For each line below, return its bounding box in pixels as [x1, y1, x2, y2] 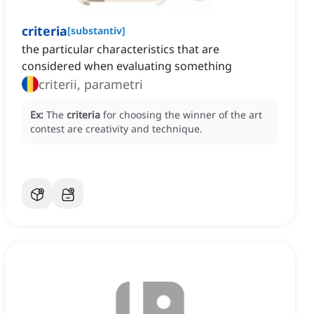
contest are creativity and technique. [30, 122, 203, 136]
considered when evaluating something [22, 58, 232, 74]
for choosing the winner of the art [103, 108, 262, 122]
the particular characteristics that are [22, 41, 219, 57]
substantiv [71, 24, 122, 38]
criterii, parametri [39, 76, 143, 93]
